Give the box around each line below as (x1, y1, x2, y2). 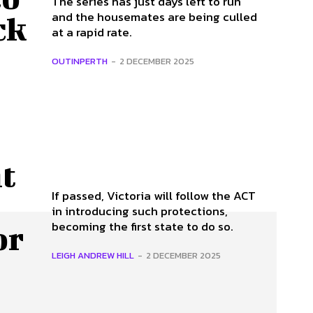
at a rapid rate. (52, 22, 132, 41)
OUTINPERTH (52, 54, 108, 68)
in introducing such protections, (52, 201, 228, 220)
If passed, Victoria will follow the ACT (52, 186, 256, 205)
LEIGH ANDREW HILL (52, 248, 134, 262)
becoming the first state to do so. (52, 217, 233, 235)
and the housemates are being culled (52, 7, 257, 26)
